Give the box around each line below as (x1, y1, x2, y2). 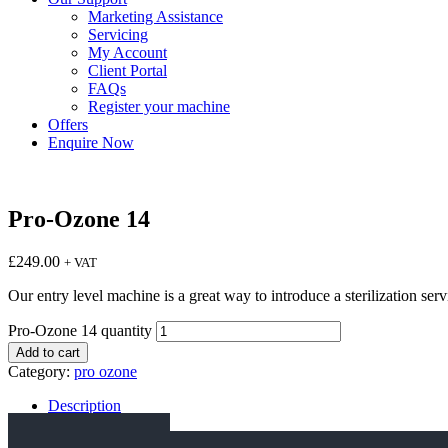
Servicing (88, 26, 148, 43)
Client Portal (88, 62, 167, 79)
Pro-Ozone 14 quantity (8, 321, 152, 339)
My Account (88, 44, 167, 61)
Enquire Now (48, 134, 134, 151)
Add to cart (16, 344, 80, 360)
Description (48, 396, 121, 414)
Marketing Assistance (88, 8, 223, 25)
